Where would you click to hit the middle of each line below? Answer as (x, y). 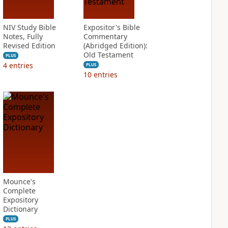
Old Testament (108, 55)
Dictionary (20, 209)
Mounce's (19, 181)
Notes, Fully (23, 36)
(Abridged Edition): (115, 46)
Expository (20, 200)
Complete (19, 191)
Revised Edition (29, 46)
